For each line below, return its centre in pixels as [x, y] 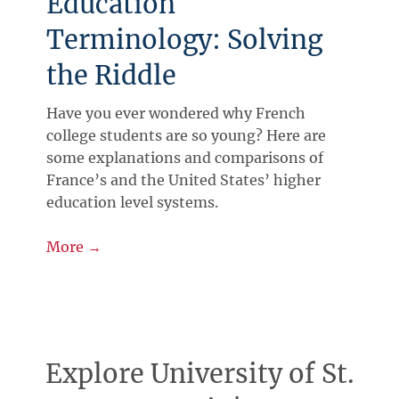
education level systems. [133, 202]
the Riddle [112, 75]
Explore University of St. [199, 374]
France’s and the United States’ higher [184, 179]
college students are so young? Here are [187, 135]
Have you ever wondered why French [176, 113]
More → [74, 246]
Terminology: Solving [185, 40]
